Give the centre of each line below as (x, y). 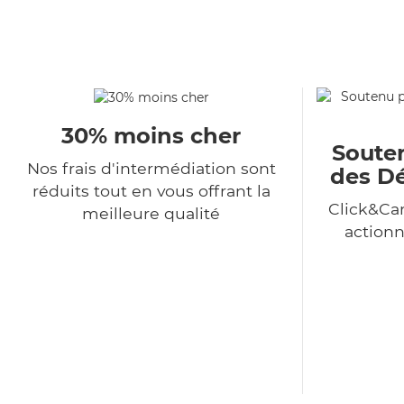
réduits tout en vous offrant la (151, 191)
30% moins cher (151, 136)
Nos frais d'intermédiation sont (151, 169)
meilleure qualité (151, 214)
